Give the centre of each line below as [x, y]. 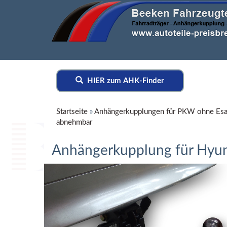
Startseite [72, 112]
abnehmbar [74, 122]
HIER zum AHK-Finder [124, 81]
